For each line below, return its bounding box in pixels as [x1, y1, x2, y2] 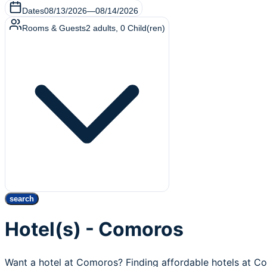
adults [93, 23, 116, 33]
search [10, 194, 34, 203]
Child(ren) [128, 23, 165, 33]
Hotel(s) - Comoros [5, 218, 184, 241]
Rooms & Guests [22, 23, 86, 33]
